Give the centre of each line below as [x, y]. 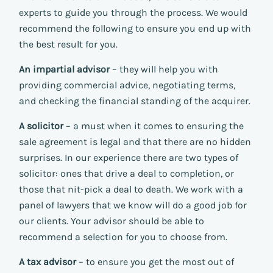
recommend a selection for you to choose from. [123, 237]
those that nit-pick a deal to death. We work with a [131, 190]
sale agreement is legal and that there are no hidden [135, 142]
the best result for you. [68, 44]
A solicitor [41, 126]
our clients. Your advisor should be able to [112, 221]
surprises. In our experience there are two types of [129, 158]
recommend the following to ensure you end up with [135, 29]
